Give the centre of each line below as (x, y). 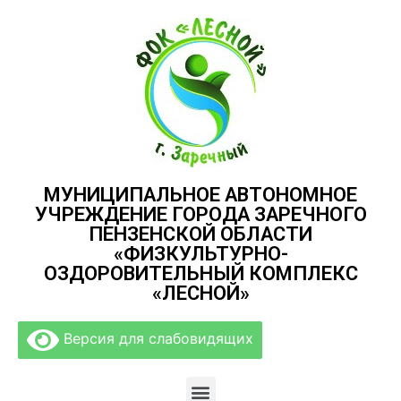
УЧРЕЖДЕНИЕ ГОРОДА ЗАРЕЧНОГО (200, 214)
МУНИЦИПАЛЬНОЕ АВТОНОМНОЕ (200, 195)
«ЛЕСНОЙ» (200, 293)
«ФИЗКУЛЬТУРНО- (200, 254)
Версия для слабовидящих (156, 339)
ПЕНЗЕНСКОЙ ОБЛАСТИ (200, 234)
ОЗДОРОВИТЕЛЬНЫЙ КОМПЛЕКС (200, 273)
